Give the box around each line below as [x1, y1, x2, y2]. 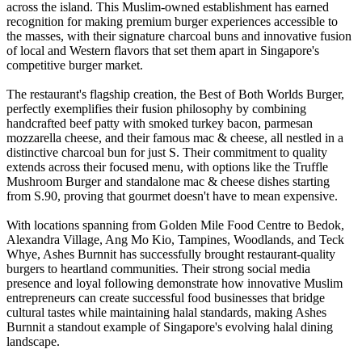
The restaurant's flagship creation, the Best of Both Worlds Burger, [6, 87, 344, 102]
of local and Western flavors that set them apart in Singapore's [6, 44, 319, 58]
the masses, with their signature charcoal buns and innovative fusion [6, 29, 351, 44]
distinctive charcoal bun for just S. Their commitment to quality [6, 145, 327, 160]
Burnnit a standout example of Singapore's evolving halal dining [6, 320, 333, 335]
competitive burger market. [6, 58, 143, 73]
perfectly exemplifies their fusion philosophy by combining [6, 102, 306, 116]
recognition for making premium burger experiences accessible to [6, 15, 338, 29]
